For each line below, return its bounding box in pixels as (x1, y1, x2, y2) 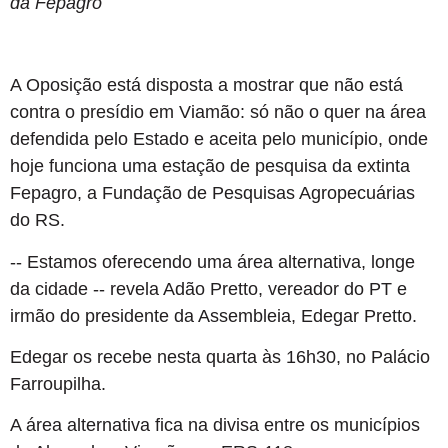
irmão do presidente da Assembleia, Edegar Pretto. (10, 305, 417, 326)
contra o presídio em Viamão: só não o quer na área (10, 102, 426, 123)
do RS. (10, 210, 65, 231)
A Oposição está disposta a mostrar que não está (10, 75, 403, 96)
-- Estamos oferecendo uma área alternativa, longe (10, 251, 415, 272)
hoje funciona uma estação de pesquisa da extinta (10, 156, 410, 177)
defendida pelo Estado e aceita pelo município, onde (10, 129, 428, 150)
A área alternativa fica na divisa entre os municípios (10, 415, 420, 436)
